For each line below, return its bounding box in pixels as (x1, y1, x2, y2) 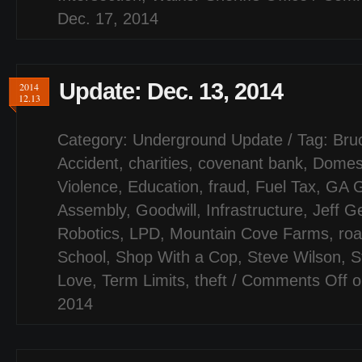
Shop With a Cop (116, 248, 238, 266)
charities (128, 154, 188, 172)
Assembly (57, 201, 126, 219)
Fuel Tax (255, 178, 316, 196)
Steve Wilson (247, 248, 341, 266)
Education (128, 178, 199, 196)
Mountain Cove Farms (170, 225, 329, 242)
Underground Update (133, 131, 283, 149)
